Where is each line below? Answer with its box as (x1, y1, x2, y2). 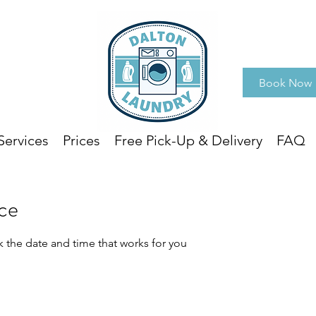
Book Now (259, 75, 312, 90)
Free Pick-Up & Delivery (114, 131, 262, 149)
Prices (63, 131, 100, 149)
